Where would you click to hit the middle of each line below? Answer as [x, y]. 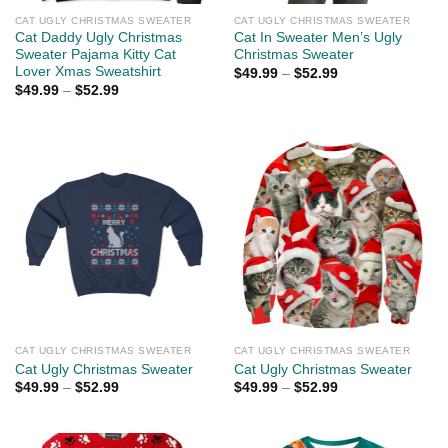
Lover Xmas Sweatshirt [87, 72]
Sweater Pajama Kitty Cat [95, 55]
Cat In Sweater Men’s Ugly [317, 38]
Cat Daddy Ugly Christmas [98, 38]
